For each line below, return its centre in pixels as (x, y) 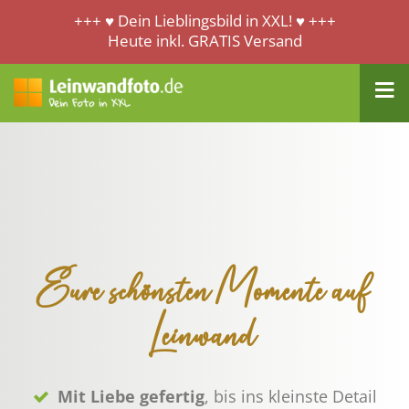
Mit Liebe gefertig (131, 396)
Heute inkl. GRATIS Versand (204, 41)
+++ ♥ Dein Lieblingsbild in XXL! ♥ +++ (204, 21)
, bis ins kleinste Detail (291, 396)
